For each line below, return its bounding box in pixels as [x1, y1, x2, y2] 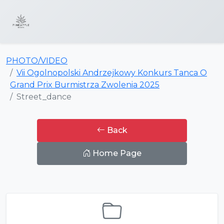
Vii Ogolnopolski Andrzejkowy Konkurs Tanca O [16, 68, 207, 77]
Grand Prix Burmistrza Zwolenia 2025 [10, 80, 159, 89]
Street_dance [16, 92, 71, 101]
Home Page [90, 148, 141, 158]
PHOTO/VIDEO [6, 56, 67, 65]
